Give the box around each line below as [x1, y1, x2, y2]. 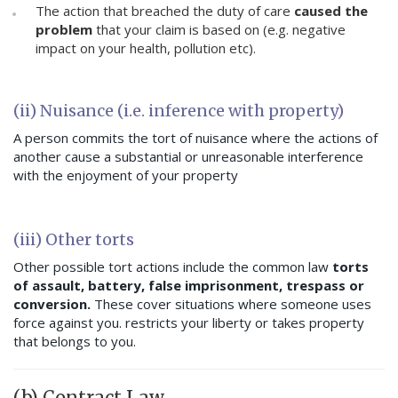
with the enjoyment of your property [13, 166, 238, 185]
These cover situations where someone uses [94, 295, 371, 314]
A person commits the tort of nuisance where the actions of [13, 129, 378, 147]
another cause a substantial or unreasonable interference [13, 147, 363, 166]
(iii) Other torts [13, 229, 134, 251]
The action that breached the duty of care [36, 2, 294, 20]
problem [36, 20, 92, 39]
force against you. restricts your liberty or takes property [13, 314, 364, 332]
